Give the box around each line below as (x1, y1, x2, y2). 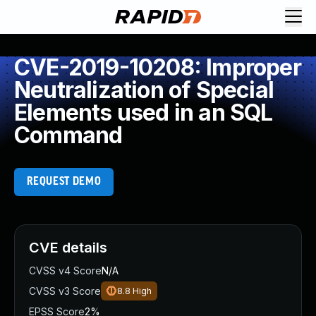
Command (14, 121, 123, 149)
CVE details (29, 239, 107, 256)
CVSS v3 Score (29, 285, 101, 297)
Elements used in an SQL (14, 99, 273, 126)
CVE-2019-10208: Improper (14, 54, 301, 81)
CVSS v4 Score (29, 265, 102, 276)
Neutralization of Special (14, 76, 274, 104)
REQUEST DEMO (26, 176, 102, 188)
